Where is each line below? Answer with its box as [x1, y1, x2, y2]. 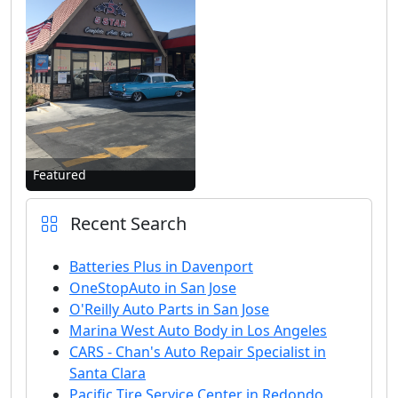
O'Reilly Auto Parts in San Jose [69, 299, 269, 320]
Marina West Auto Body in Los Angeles [69, 321, 327, 341]
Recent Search [66, 211, 187, 236]
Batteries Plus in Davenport [69, 257, 253, 277]
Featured [33, 166, 86, 184]
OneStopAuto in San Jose [69, 278, 236, 298]
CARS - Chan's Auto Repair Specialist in [69, 342, 326, 362]
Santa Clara [69, 363, 146, 384]
